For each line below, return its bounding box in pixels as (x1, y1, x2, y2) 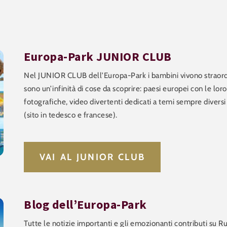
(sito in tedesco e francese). (24, 109, 118, 120)
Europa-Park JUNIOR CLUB (24, 48, 172, 64)
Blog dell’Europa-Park (24, 196, 147, 212)
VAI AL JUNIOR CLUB (40, 151, 145, 163)
